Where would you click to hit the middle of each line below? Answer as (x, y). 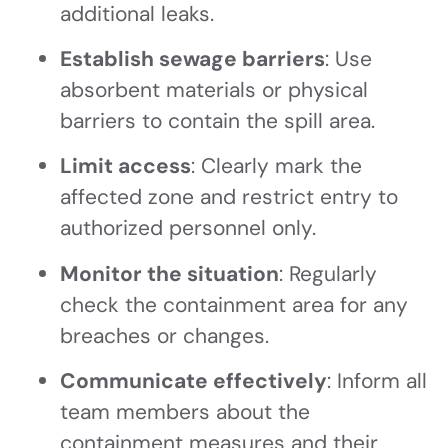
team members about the (185, 412)
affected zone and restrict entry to (229, 197)
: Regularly (328, 273)
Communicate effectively (193, 381)
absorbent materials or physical (214, 90)
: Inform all (377, 381)
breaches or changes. (164, 335)
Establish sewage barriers (192, 59)
